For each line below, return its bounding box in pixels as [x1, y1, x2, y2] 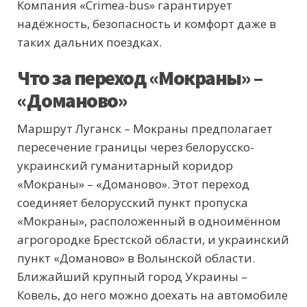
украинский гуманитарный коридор [17, 158, 233, 174]
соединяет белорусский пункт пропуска [17, 195, 248, 211]
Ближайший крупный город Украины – [17, 269, 247, 285]
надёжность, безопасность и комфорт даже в [17, 16, 276, 32]
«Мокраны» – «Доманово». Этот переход [17, 176, 249, 193]
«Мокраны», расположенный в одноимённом [17, 213, 281, 230]
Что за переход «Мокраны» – [17, 64, 262, 91]
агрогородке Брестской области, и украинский [17, 232, 289, 248]
